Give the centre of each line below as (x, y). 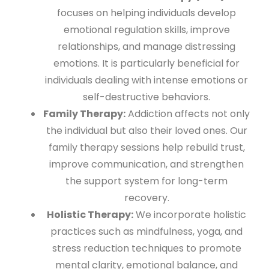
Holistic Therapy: (90, 214)
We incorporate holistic (190, 214)
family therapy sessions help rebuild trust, (147, 147)
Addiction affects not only (188, 113)
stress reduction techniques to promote (147, 248)
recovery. (147, 198)
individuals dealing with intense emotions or (147, 80)
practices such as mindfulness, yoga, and (147, 231)
